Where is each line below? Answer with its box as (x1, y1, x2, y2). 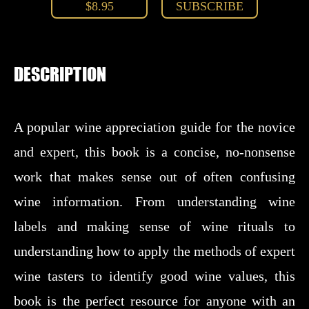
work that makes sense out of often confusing (14, 169, 295, 184)
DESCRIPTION (14, 62, 106, 85)
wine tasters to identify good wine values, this (14, 268, 295, 283)
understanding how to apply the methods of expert (14, 243, 295, 259)
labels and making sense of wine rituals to (14, 219, 295, 234)
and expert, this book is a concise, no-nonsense (14, 144, 295, 159)
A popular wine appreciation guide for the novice (14, 119, 295, 134)
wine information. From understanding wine (14, 194, 295, 209)
